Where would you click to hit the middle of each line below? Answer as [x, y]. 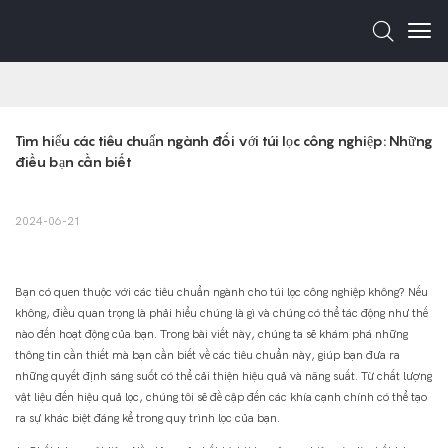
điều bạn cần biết [73, 162]
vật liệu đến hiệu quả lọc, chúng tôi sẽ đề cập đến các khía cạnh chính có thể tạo [221, 397]
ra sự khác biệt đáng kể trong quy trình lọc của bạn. [147, 418]
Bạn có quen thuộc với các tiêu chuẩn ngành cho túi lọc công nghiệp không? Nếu [221, 292]
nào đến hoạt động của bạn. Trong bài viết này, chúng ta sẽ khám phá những [211, 334]
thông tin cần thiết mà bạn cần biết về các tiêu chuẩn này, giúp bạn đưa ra [207, 355]
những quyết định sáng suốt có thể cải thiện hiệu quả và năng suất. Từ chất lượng [223, 376]
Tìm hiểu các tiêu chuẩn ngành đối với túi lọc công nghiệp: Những [224, 141]
